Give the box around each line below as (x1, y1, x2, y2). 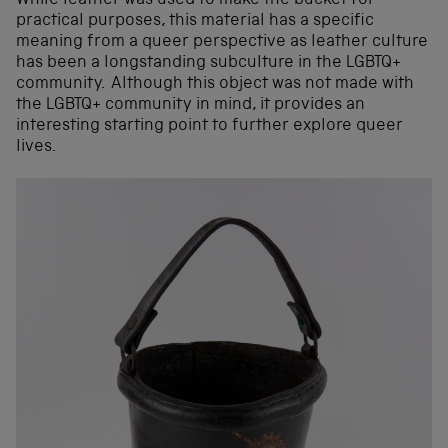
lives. (16, 139, 56, 157)
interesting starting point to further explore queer (16, 118, 403, 136)
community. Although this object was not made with (16, 76, 414, 94)
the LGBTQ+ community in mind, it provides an (16, 97, 365, 115)
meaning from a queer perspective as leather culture (16, 34, 428, 52)
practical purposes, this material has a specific (16, 13, 374, 31)
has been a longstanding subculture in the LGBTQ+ (16, 55, 401, 73)
